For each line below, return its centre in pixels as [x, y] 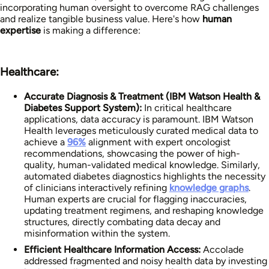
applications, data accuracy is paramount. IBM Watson [139, 119]
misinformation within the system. [97, 233]
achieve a [46, 142]
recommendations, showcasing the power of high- [132, 153]
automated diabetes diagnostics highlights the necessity [145, 176]
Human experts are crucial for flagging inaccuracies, [135, 199]
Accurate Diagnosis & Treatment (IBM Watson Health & [142, 96]
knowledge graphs [209, 187]
